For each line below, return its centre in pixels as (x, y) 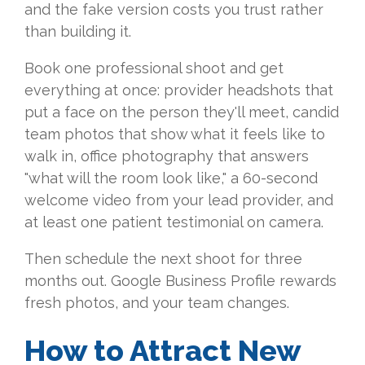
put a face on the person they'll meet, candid (182, 112)
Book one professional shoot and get (154, 68)
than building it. (78, 32)
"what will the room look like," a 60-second (171, 178)
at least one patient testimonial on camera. (174, 222)
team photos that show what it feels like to (175, 134)
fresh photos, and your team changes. (157, 303)
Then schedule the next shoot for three (163, 259)
